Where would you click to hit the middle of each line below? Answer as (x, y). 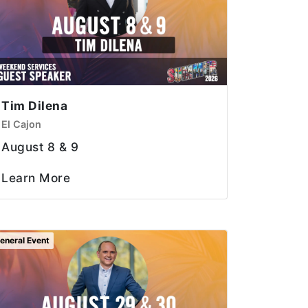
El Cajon (21, 124)
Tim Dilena (34, 105)
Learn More (36, 177)
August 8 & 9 (40, 146)
